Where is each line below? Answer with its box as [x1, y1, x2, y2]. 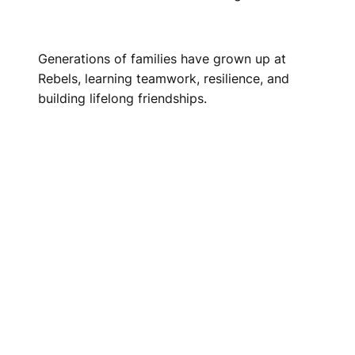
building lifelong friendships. [38, 90, 207, 106]
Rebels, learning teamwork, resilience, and [38, 71, 289, 86]
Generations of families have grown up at [38, 51, 286, 67]
